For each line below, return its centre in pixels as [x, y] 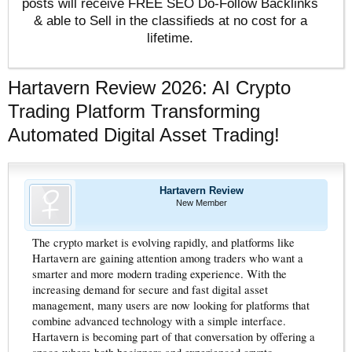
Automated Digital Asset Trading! [144, 134]
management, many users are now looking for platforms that [171, 305]
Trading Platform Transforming [134, 111]
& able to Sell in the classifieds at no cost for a [170, 20]
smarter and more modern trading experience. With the [159, 273]
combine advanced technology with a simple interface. [159, 321]
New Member [201, 202]
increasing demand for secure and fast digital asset [150, 289]
